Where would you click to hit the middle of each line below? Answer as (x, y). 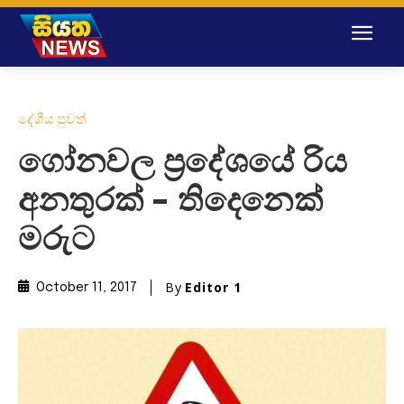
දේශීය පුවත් (52, 119)
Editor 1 (213, 287)
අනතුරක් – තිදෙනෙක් (170, 202)
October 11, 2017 (87, 288)
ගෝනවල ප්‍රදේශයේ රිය (183, 163)
